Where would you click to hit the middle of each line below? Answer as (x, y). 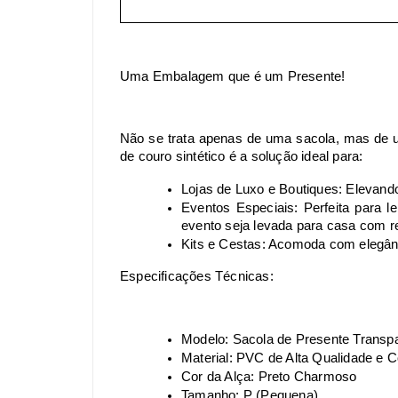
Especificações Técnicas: (197, 276)
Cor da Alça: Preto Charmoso (269, 376)
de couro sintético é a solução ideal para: (242, 156)
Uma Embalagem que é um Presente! (233, 76)
